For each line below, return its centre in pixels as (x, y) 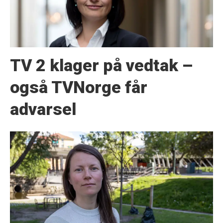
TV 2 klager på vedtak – (101, 65)
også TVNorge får (78, 87)
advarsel (43, 109)
